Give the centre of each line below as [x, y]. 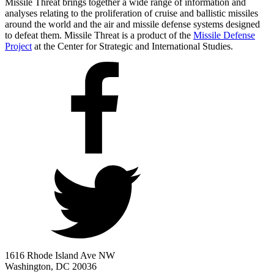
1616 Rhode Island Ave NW [60, 255]
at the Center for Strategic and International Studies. [132, 46]
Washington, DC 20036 [51, 266]
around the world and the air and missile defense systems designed [132, 24]
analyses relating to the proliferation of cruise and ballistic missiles [131, 13]
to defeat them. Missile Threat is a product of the [99, 35]
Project [18, 46]
